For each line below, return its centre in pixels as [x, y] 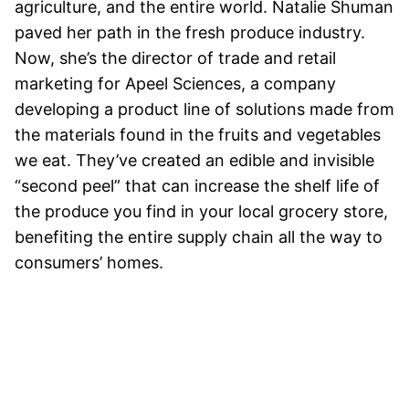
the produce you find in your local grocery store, [201, 212]
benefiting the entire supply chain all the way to [199, 237]
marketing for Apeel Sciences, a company [175, 84]
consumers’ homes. [91, 263]
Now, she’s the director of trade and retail [175, 58]
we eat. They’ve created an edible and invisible [194, 161]
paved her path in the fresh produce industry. [190, 33]
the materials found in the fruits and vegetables [198, 135]
